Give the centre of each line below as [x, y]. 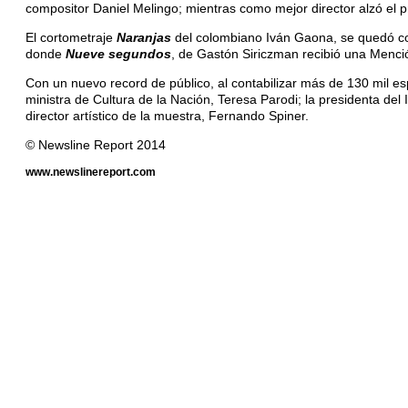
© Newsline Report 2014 [96, 144]
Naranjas [144, 37]
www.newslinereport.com [91, 172]
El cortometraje [71, 37]
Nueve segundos [118, 53]
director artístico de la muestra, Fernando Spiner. [167, 115]
